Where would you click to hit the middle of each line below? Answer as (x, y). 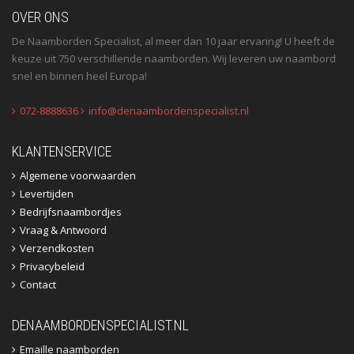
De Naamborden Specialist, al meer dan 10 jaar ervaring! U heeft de (173, 41)
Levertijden (47, 194)
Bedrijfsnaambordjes (71, 212)
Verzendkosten (57, 249)
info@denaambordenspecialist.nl (169, 111)
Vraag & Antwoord (63, 230)
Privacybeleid (52, 267)
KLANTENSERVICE (62, 152)
